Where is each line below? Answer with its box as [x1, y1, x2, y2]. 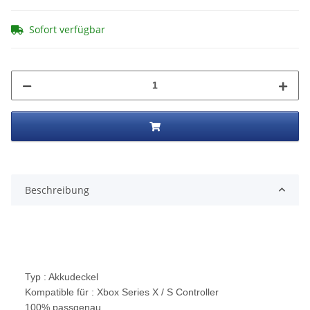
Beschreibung [25, 183, 89, 197]
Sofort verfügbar [29, 22, 105, 36]
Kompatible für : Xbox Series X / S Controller [25, 286, 219, 298]
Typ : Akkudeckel [25, 271, 98, 282]
